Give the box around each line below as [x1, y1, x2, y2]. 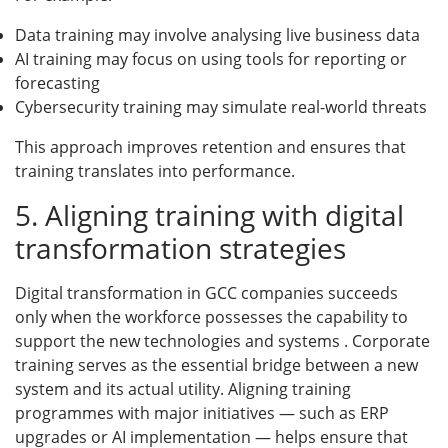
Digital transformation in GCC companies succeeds [15, 281, 398, 304]
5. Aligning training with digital [15, 195, 404, 234]
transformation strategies [15, 228, 346, 267]
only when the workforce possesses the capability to [15, 305, 408, 328]
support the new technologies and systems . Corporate [15, 329, 430, 352]
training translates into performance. [15, 159, 295, 182]
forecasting [15, 71, 100, 94]
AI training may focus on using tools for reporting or [15, 47, 407, 70]
